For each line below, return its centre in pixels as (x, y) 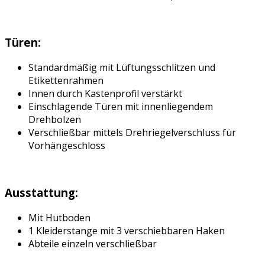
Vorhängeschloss (67, 145)
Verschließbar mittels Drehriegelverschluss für (132, 132)
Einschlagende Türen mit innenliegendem (121, 106)
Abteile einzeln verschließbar (93, 243)
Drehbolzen (55, 119)
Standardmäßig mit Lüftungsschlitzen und (122, 67)
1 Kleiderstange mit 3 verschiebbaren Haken (127, 230)
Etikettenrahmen (66, 80)
